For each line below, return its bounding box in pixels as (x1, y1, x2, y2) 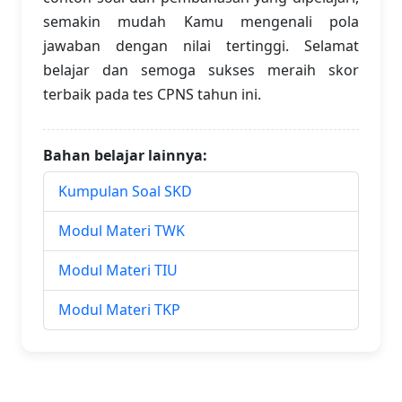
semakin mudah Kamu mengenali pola (43, 12, 359, 31)
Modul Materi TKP (58, 300, 180, 319)
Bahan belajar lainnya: (43, 145, 207, 165)
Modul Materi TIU (58, 260, 178, 280)
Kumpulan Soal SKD (58, 181, 192, 201)
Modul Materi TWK (58, 221, 185, 240)
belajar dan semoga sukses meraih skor (43, 60, 359, 80)
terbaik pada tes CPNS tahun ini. (43, 84, 261, 104)
